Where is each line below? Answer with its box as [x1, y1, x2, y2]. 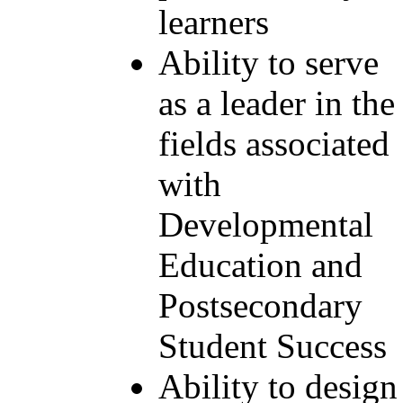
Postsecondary [158, 285, 363, 325]
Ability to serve [158, 42, 379, 82]
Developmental [158, 204, 373, 244]
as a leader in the [158, 83, 395, 122]
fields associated [158, 123, 390, 163]
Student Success [158, 326, 387, 365]
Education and [158, 245, 363, 284]
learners [158, 2, 269, 41]
